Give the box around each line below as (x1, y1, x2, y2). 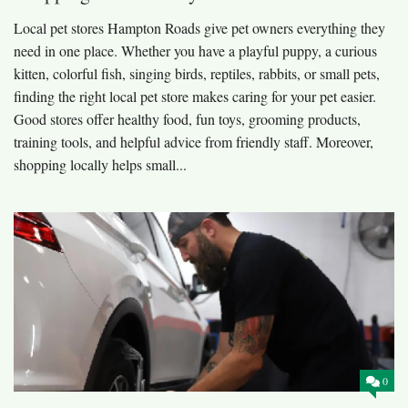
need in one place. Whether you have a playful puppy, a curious (14, 40, 377, 60)
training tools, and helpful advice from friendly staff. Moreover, (14, 131, 373, 151)
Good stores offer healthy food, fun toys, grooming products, (14, 108, 361, 128)
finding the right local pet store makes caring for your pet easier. (14, 86, 376, 106)
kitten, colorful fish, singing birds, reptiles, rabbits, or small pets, (14, 63, 380, 83)
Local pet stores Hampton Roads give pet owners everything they (14, 17, 385, 37)
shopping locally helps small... (14, 154, 187, 174)
